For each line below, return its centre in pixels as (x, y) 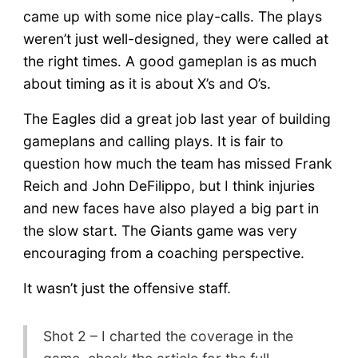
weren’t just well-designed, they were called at (175, 38)
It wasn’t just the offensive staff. (127, 288)
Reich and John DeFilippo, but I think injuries (169, 185)
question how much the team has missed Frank (177, 163)
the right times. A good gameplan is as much (169, 61)
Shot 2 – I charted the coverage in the (168, 336)
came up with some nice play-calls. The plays (172, 16)
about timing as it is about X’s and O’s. (147, 83)
